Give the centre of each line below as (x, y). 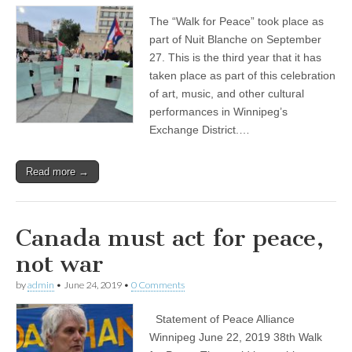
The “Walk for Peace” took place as (236, 22)
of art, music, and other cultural (227, 94)
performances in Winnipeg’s (218, 112)
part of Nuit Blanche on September (235, 40)
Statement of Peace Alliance (222, 319)
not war (59, 264)
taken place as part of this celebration (242, 76)
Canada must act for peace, (170, 238)
